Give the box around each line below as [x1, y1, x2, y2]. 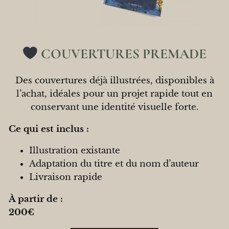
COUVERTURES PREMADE [38, 45, 207, 63]
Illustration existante [29, 145, 120, 156]
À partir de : [8, 194, 63, 205]
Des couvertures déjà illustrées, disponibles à [15, 75, 214, 86]
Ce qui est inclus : [8, 123, 89, 134]
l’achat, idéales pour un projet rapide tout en [16, 88, 213, 99]
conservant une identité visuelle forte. [30, 101, 199, 112]
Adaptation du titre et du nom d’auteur [29, 158, 199, 170]
